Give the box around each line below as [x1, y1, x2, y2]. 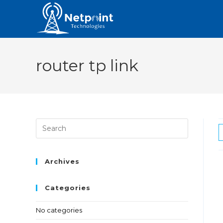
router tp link [36, 56, 138, 75]
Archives [45, 157, 80, 165]
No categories [36, 206, 82, 214]
